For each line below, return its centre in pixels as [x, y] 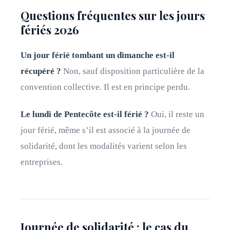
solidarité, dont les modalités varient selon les [104, 146]
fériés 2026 [50, 30]
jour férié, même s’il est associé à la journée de [106, 130]
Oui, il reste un [177, 114]
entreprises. [42, 162]
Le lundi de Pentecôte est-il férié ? [85, 114]
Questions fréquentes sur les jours [113, 15]
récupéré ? [41, 71]
